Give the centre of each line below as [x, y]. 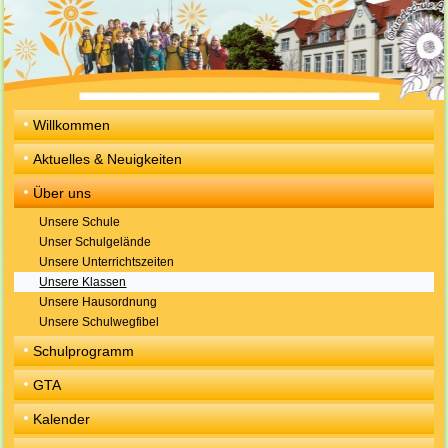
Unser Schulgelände [95, 242]
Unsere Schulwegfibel [99, 322]
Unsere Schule [80, 222]
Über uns [62, 193]
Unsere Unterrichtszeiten [107, 262]
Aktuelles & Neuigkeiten [108, 159]
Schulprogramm [84, 351]
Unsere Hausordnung [98, 302]
